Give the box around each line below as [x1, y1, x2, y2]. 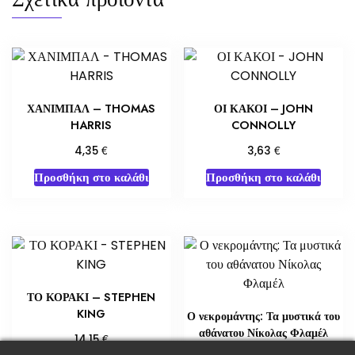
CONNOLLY [231, 117, 296, 134]
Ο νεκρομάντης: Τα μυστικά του [187, 307, 341, 324]
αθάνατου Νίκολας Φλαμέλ [199, 324, 329, 341]
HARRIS [71, 117, 113, 134]
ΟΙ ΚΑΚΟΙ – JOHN [214, 101, 314, 117]
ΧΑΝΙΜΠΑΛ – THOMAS [27, 101, 156, 117]
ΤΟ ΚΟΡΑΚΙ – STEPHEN [27, 288, 156, 305]
